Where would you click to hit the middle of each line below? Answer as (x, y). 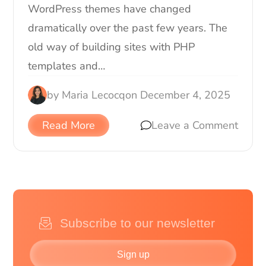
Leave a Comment (194, 125)
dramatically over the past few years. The (128, 28)
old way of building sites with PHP (112, 47)
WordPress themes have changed (110, 9)
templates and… (67, 66)
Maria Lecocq (94, 95)
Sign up (133, 255)
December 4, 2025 (186, 95)
